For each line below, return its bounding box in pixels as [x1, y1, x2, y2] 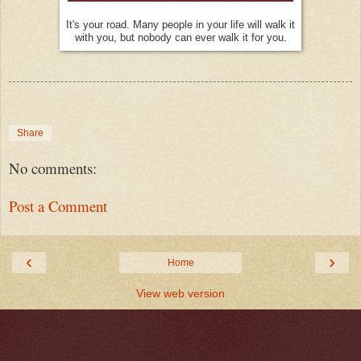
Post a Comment [9, 196, 107, 217]
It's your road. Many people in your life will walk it [66, 18, 295, 31]
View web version [136, 287, 225, 301]
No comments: [9, 158, 97, 179]
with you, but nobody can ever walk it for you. [74, 31, 287, 44]
